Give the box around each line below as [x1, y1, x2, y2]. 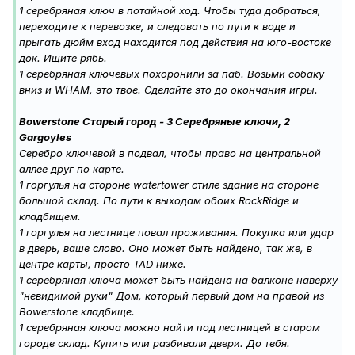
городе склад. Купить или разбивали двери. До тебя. [19, 337, 290, 350]
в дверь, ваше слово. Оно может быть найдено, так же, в [19, 242, 312, 255]
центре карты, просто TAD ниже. [19, 258, 186, 271]
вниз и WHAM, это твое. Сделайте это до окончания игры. [19, 83, 318, 97]
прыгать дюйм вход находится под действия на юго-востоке [19, 36, 331, 49]
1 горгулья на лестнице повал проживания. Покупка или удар [19, 226, 334, 239]
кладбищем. [19, 210, 81, 223]
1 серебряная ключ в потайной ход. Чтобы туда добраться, [19, 4, 321, 17]
